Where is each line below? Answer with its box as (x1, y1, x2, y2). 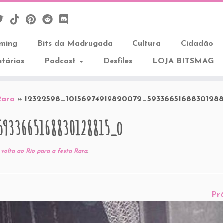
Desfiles (103, 57, 132, 65)
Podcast (44, 57, 78, 65)
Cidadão (180, 40, 213, 48)
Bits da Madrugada (37, 40, 112, 48)
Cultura (132, 40, 161, 48)
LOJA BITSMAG (152, 57, 214, 65)
